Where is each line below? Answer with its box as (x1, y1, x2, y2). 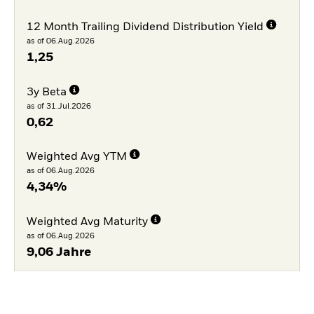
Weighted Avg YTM (26, 151, 127, 163)
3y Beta (26, 86, 67, 98)
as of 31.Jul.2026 (26, 102, 91, 110)
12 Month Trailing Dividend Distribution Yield (26, 21, 264, 33)
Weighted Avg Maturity (26, 217, 148, 228)
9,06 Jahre (26, 246, 91, 259)
